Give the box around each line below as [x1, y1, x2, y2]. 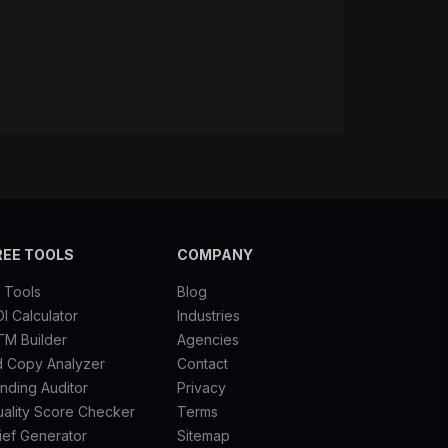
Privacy [176, 379, 226, 397]
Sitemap [176, 427, 230, 445]
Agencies [176, 331, 239, 349]
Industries [176, 307, 240, 325]
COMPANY [176, 246, 253, 264]
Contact [176, 355, 228, 373]
